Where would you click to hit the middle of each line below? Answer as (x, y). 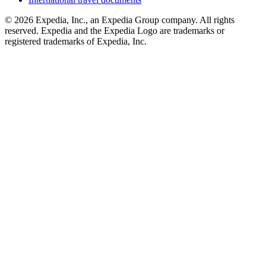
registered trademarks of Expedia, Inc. (76, 42)
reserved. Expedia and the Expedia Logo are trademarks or (115, 31)
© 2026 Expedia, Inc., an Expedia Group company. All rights (120, 20)
